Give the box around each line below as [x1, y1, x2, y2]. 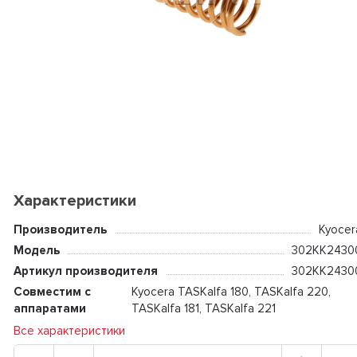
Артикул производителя [13, 264, 158, 278]
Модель [13, 243, 60, 257]
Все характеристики [13, 324, 125, 338]
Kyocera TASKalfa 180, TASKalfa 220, [131, 284, 331, 299]
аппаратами [13, 301, 86, 316]
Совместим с [13, 284, 91, 299]
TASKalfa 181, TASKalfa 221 [131, 301, 276, 316]
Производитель [13, 222, 107, 237]
